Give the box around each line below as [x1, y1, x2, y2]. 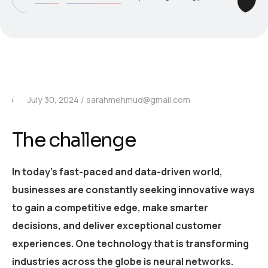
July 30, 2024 [28, 94, 79, 106]
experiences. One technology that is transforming [12, 237, 249, 251]
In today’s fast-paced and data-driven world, [12, 165, 223, 179]
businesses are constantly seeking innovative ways [12, 183, 255, 197]
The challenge [12, 128, 136, 153]
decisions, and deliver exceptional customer [12, 219, 222, 233]
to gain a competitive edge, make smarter [12, 201, 208, 215]
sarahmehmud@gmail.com [86, 94, 190, 106]
